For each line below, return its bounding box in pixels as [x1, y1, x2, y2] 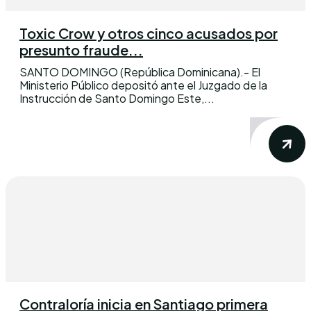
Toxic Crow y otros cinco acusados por [19, 24, 278, 42]
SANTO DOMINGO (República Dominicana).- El [19, 65, 260, 80]
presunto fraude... [19, 41, 143, 59]
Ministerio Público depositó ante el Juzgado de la [19, 78, 267, 93]
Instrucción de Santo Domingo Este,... [19, 91, 215, 106]
